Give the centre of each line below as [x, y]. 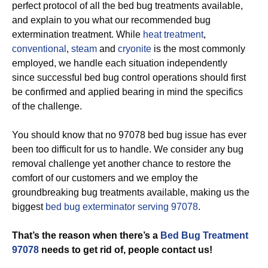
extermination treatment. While [77, 34]
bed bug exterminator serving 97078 [122, 207]
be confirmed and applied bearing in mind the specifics [127, 92]
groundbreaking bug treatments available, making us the [131, 192]
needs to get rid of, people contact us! [126, 250]
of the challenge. [47, 106]
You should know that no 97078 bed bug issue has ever [129, 135]
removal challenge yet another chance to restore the [121, 164]
